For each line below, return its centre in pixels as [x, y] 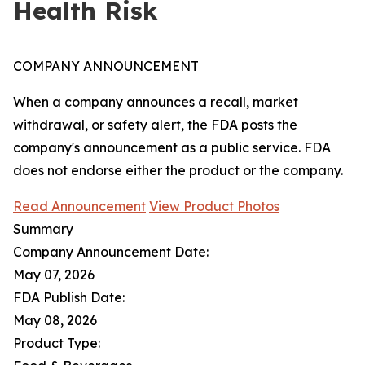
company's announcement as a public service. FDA [172, 147]
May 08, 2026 [55, 320]
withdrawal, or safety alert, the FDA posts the [155, 125]
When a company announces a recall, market [156, 102]
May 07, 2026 [54, 275]
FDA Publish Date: [69, 297]
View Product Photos [214, 206]
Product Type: [57, 343]
